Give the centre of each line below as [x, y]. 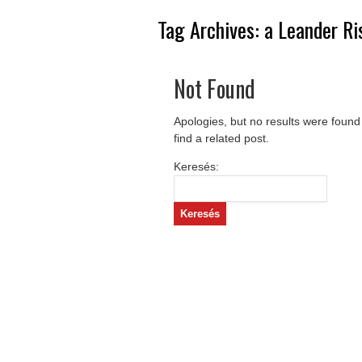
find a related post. [221, 138]
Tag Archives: [210, 29]
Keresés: [196, 166]
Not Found [214, 88]
